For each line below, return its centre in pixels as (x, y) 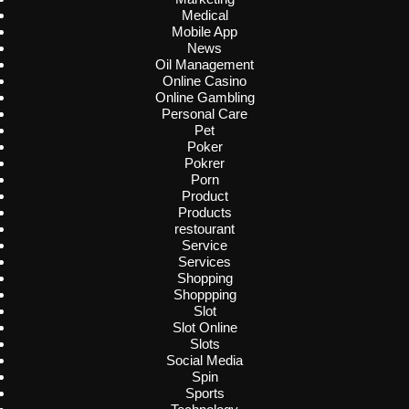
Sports (204, 393)
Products (204, 213)
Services (204, 262)
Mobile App (204, 32)
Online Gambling (204, 98)
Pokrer (204, 163)
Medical (204, 16)
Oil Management (204, 65)
